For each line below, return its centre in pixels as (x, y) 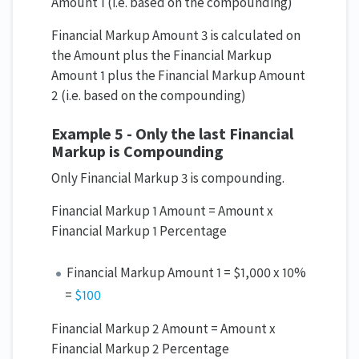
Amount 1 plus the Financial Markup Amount (178, 76)
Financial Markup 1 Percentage (139, 231)
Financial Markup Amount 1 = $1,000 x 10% (187, 273)
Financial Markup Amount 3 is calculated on (176, 36)
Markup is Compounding (137, 151)
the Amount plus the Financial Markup (161, 56)
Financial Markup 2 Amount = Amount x (163, 329)
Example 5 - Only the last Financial (172, 134)
